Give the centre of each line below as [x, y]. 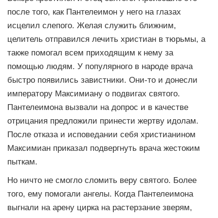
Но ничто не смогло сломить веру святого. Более [102, 180]
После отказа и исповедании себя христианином [101, 135]
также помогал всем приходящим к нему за [90, 53]
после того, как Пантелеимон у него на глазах [94, 12]
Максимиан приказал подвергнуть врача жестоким [104, 148]
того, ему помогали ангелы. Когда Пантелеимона [100, 194]
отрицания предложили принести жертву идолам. [103, 121]
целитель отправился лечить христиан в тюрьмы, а [106, 39]
